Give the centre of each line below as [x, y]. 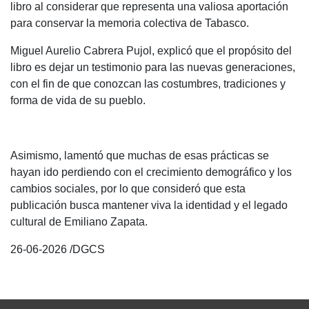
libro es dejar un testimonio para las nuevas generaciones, [153, 67]
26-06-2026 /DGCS [58, 249]
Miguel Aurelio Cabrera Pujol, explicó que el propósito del [151, 51]
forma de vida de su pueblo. [79, 100]
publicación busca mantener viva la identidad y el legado [149, 205]
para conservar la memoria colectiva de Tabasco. [130, 23]
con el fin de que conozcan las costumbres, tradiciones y [148, 84]
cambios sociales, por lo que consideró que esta [128, 189]
